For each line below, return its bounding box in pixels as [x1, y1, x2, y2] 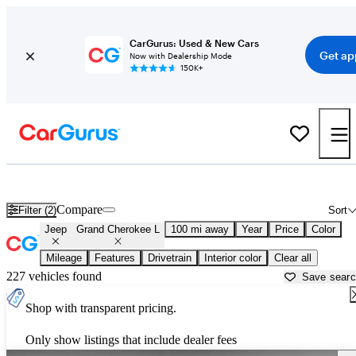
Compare [56, 203, 103, 217]
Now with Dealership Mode [129, 51, 232, 60]
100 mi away [171, 223, 229, 236]
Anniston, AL [257, 175, 327, 189]
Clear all [274, 252, 311, 265]
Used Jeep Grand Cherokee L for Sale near [42, 175, 257, 189]
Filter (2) [18, 203, 57, 216]
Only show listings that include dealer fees [25, 333, 237, 347]
